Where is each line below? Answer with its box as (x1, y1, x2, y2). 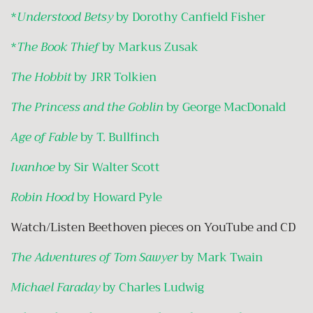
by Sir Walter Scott (55, 156, 163, 177)
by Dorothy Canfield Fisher (113, 6, 265, 27)
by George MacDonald (163, 96, 286, 117)
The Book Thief (17, 36, 99, 57)
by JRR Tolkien (71, 66, 156, 87)
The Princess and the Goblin (10, 96, 163, 117)
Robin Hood (10, 187, 74, 208)
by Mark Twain (178, 247, 265, 268)
